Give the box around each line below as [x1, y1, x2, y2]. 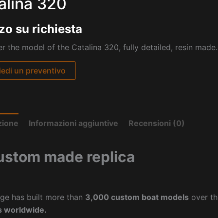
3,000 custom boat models [85, 192, 189, 202]
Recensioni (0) [128, 118, 185, 128]
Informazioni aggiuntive [29, 118, 118, 128]
